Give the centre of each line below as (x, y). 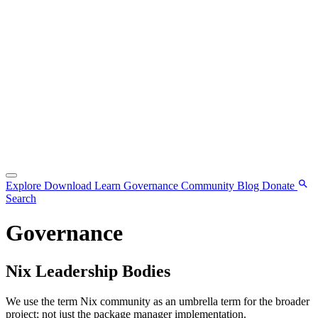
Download (69, 186)
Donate (280, 186)
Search (21, 198)
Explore (25, 186)
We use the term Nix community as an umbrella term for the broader (158, 301)
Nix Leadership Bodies (88, 271)
